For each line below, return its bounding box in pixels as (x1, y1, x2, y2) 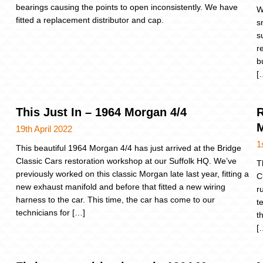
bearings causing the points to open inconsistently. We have (16, 2, 238, 12)
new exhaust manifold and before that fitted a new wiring (16, 182, 225, 192)
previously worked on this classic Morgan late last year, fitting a (16, 169, 249, 179)
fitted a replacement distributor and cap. (16, 15, 164, 25)
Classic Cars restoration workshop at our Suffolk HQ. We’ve (16, 156, 237, 166)
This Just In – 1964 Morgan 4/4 (16, 106, 187, 119)
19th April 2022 (16, 124, 72, 134)
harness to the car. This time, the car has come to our (16, 195, 215, 205)
